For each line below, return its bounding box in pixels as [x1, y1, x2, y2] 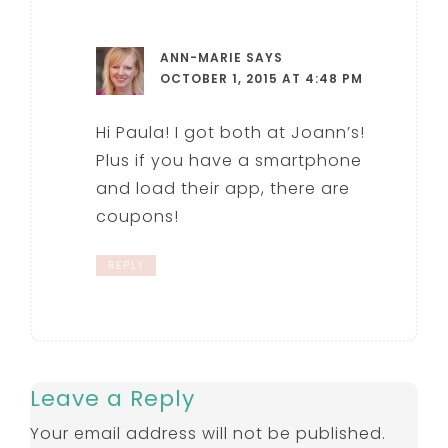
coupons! [96, 205, 180, 229]
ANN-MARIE [160, 49, 243, 67]
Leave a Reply [30, 383, 196, 415]
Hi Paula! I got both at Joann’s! [96, 121, 366, 145]
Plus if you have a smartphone [96, 149, 363, 173]
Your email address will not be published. [30, 422, 387, 446]
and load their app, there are [96, 177, 351, 201]
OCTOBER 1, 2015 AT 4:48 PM [160, 70, 364, 88]
